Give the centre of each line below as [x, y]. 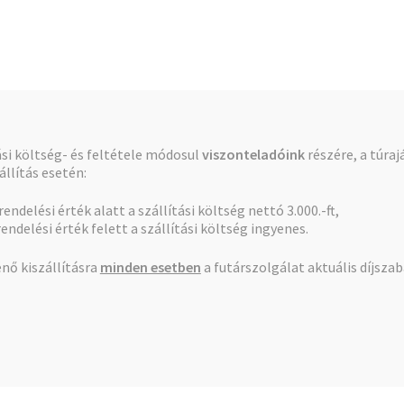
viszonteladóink [253, 154]
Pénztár [34, 147]
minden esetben [150, 266]
